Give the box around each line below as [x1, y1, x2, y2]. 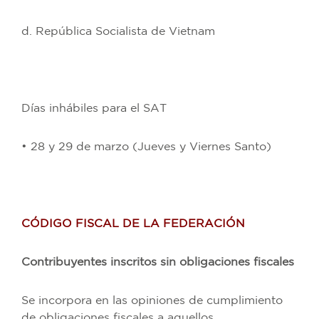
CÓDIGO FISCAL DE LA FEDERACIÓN [21, 218, 245, 229]
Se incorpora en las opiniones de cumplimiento [21, 295, 283, 306]
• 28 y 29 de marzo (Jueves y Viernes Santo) [21, 141, 275, 152]
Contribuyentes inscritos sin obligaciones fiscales [21, 256, 294, 268]
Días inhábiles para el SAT [21, 103, 167, 114]
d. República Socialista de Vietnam [21, 26, 215, 37]
